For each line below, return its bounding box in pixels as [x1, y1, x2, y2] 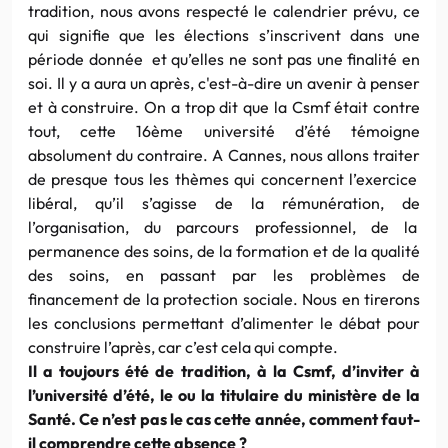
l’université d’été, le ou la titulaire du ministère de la [28, 384, 420, 405]
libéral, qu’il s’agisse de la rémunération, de [28, 192, 420, 213]
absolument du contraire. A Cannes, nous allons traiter [28, 144, 420, 165]
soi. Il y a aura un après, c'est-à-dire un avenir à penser [28, 72, 420, 93]
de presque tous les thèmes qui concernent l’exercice [28, 168, 420, 189]
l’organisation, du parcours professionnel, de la [28, 216, 420, 237]
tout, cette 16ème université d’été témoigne [28, 120, 420, 141]
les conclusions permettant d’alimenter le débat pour [28, 312, 420, 333]
